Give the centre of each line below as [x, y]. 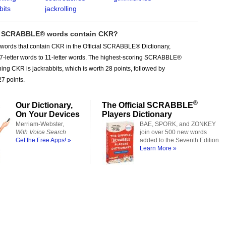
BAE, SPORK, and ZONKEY [178, 124]
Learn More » [158, 148]
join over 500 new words [173, 132]
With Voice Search [41, 132]
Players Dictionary [137, 114]
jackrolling [61, 9]
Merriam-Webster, [40, 124]
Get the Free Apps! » [43, 140]
